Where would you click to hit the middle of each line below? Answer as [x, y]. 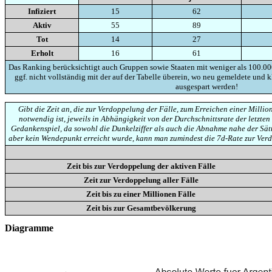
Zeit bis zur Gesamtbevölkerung [141, 208]
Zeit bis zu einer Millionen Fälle [141, 194]
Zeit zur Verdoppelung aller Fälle [141, 180]
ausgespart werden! [206, 86]
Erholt [42, 53]
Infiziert [42, 11]
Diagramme [29, 228]
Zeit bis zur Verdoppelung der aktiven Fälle [141, 166]
